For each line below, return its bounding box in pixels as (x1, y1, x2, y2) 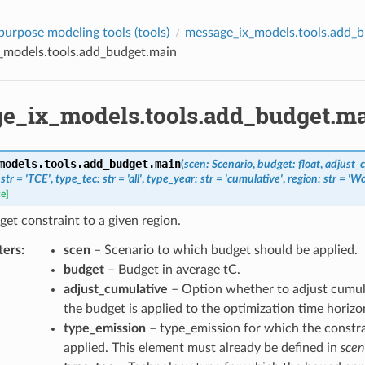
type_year (146, 172, 195, 185)
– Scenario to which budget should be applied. (90, 243, 358, 257)
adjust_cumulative (63, 282, 168, 296)
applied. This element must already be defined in (63, 341, 341, 354)
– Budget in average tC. (103, 262, 240, 276)
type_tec (55, 172, 97, 185)
